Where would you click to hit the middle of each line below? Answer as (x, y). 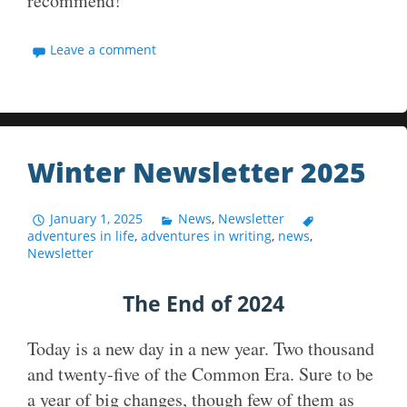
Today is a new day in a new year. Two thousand (201, 348)
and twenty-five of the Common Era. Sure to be (200, 373)
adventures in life (81, 235)
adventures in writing (206, 235)
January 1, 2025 (97, 218)
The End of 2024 (203, 303)
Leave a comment (104, 49)
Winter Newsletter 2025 (197, 172)
